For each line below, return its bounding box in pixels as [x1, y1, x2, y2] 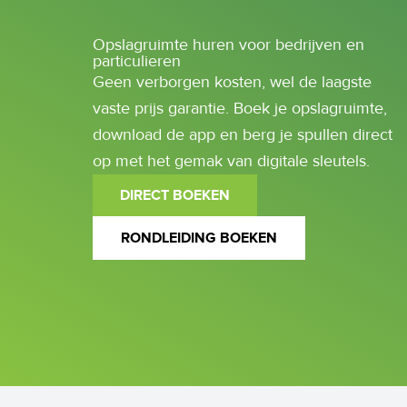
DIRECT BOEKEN [120, 186, 230, 204]
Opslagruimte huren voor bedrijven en [93, 35, 364, 55]
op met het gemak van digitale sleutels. [93, 151, 370, 171]
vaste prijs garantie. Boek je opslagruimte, [93, 98, 387, 118]
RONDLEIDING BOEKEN [121, 229, 277, 247]
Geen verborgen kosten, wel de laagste [93, 72, 372, 92]
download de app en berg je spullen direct [93, 124, 392, 144]
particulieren [93, 51, 181, 71]
